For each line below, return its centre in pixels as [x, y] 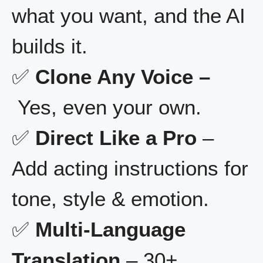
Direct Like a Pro [116, 137]
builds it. [50, 46]
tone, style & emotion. [110, 198]
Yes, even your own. [107, 107]
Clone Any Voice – [123, 76]
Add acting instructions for [130, 168]
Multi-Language [110, 229]
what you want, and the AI [129, 15]
